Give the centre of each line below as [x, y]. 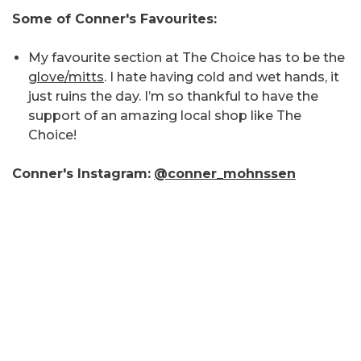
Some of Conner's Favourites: [114, 19]
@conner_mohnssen [225, 174]
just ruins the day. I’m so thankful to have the [173, 97]
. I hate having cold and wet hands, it [222, 77]
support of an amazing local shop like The [165, 116]
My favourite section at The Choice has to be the [187, 58]
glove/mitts [66, 77]
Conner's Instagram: [81, 174]
